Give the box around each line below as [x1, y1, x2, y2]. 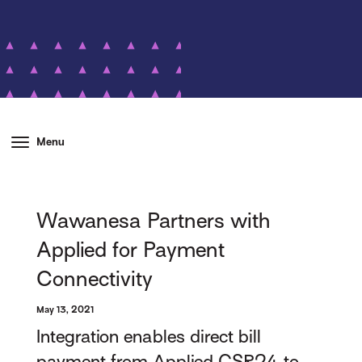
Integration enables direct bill [36, 326, 262, 347]
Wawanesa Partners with [36, 208, 271, 234]
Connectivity [36, 267, 154, 292]
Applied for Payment [36, 238, 225, 263]
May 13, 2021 [36, 304, 95, 315]
